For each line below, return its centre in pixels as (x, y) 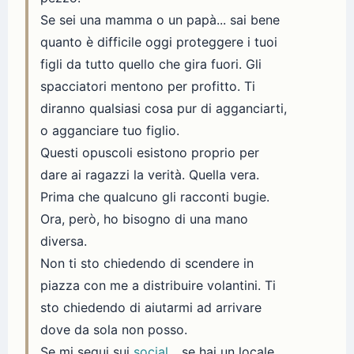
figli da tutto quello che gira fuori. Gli (151, 64)
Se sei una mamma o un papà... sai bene (160, 20)
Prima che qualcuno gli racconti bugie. (155, 197)
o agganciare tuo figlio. (110, 131)
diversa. (64, 241)
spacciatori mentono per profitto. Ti (148, 87)
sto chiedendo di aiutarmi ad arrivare (151, 308)
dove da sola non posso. (114, 330)
